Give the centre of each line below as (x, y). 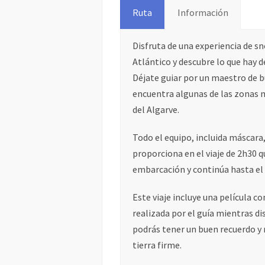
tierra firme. (157, 245)
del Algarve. (156, 109)
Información (203, 12)
